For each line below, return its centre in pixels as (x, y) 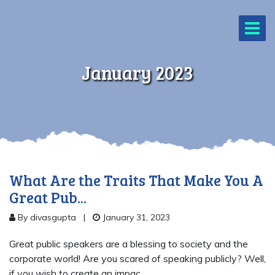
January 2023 (137, 72)
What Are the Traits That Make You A (136, 180)
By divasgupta (46, 217)
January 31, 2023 (135, 217)
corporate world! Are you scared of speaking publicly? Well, (137, 258)
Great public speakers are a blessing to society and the (129, 244)
